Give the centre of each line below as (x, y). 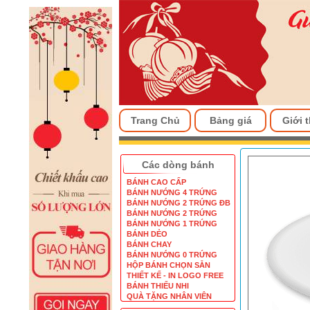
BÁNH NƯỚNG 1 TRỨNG (172, 224)
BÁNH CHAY (149, 244)
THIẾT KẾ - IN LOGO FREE (175, 275)
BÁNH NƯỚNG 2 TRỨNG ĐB (179, 203)
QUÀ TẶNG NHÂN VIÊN (169, 296)
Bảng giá (230, 120)
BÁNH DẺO (147, 234)
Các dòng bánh (178, 165)
